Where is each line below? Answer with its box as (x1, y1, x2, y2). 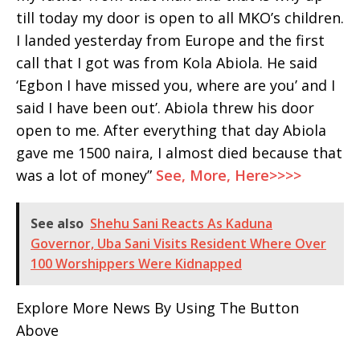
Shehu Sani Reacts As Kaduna (90, 215, 272, 233)
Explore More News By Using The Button (16, 298, 299, 318)
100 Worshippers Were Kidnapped (31, 255, 242, 273)
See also (31, 215, 84, 233)
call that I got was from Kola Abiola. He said (16, 53, 317, 73)
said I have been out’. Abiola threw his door (16, 98, 314, 118)
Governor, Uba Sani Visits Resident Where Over (31, 235, 326, 253)
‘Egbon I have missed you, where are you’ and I (16, 76, 335, 96)
